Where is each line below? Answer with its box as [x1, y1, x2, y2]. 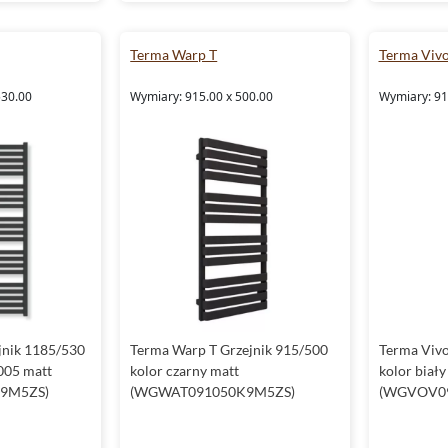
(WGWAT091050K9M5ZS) [130, 382, 296, 400]
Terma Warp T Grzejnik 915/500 [130, 340, 329, 358]
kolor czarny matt [130, 361, 240, 379]
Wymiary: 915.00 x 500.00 [130, 88, 274, 106]
